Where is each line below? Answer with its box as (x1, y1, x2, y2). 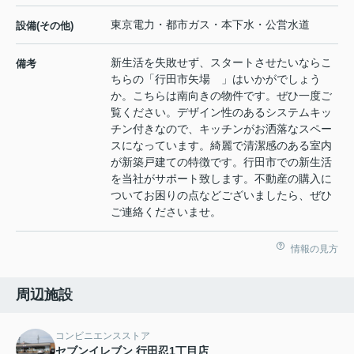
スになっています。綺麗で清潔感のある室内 (111, 139, 332, 153)
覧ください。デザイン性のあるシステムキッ (111, 106, 332, 119)
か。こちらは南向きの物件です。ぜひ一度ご (111, 89, 332, 103)
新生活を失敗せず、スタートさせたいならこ (111, 56, 332, 70)
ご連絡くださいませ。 (111, 205, 221, 219)
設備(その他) (16, 20, 73, 32)
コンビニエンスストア (55, 330, 150, 342)
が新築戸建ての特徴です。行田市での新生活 (111, 156, 332, 169)
